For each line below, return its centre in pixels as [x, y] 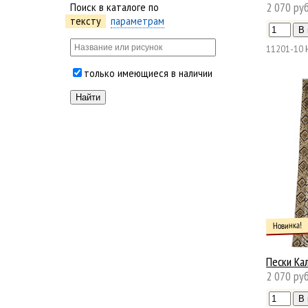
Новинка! [287, 225]
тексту [86, 21]
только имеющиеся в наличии [148, 74]
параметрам [138, 21]
